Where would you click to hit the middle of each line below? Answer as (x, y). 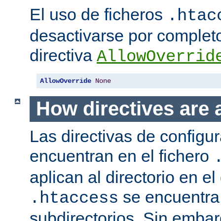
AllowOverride (66, 81)
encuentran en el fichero (122, 156)
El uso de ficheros (98, 15)
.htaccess (74, 198)
